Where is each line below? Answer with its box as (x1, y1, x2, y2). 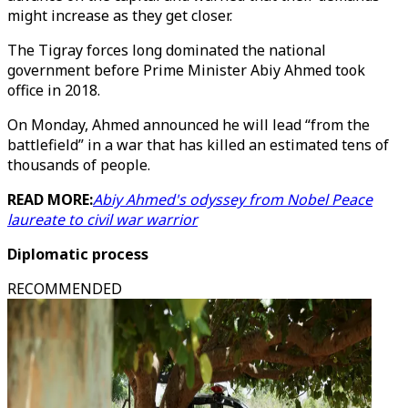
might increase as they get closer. (7, 5, 232, 25)
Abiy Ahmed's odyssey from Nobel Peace (93, 189, 372, 209)
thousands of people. (7, 155, 150, 175)
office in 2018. (7, 80, 100, 100)
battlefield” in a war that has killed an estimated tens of (7, 135, 389, 155)
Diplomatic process (7, 244, 152, 264)
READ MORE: (7, 189, 93, 209)
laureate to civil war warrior (7, 209, 198, 229)
